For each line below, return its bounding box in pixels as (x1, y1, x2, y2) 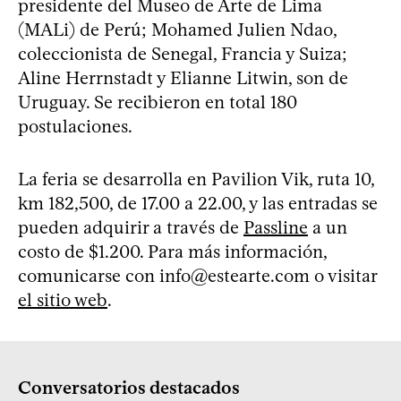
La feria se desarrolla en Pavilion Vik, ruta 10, (18, 167, 374, 190)
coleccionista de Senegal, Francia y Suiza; (18, 42, 347, 64)
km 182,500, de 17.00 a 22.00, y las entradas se (18, 192, 378, 214)
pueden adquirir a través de (18, 216, 243, 238)
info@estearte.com (159, 264, 310, 286)
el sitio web (18, 288, 107, 311)
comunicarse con (18, 264, 159, 286)
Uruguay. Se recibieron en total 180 (18, 90, 297, 113)
